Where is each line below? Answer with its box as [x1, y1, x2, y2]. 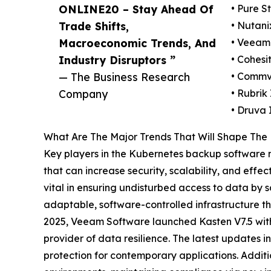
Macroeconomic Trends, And [59, 36, 216, 50]
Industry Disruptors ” [59, 53, 175, 67]
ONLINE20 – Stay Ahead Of [59, 2, 214, 16]
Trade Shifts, [59, 19, 129, 33]
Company [59, 87, 108, 101]
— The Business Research [59, 70, 190, 84]
